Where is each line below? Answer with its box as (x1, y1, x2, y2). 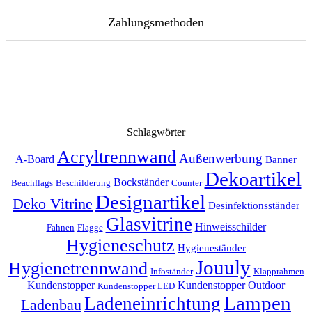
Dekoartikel (204, 167, 302, 190)
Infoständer (150, 266, 193, 276)
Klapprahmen (253, 266, 304, 276)
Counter (171, 178, 202, 188)
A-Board (15, 153, 54, 165)
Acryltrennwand (57, 146, 176, 167)
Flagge (77, 222, 103, 233)
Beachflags (10, 178, 53, 188)
